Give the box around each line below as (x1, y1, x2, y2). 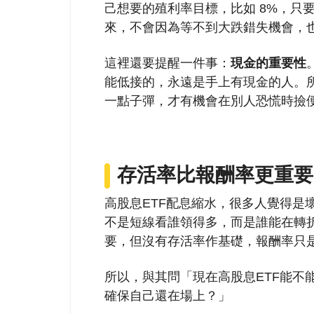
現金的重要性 (230, 56, 306, 70)
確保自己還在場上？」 (104, 289, 231, 303)
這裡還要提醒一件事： (104, 56, 231, 70)
